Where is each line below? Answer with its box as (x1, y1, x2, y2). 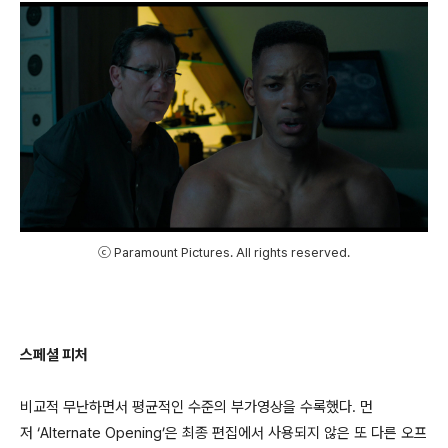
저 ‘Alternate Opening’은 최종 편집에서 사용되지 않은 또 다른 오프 (20, 424, 427, 442)
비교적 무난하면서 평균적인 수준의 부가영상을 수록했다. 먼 (20, 398, 373, 416)
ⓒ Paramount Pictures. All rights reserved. (98, 244, 350, 260)
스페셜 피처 (20, 346, 88, 364)
